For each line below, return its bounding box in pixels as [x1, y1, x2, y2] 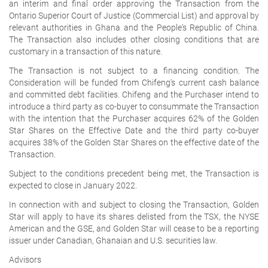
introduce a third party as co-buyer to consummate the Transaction [9, 101, 259, 111]
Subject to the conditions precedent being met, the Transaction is [9, 168, 259, 178]
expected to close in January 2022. [9, 180, 137, 190]
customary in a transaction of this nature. [9, 46, 162, 56]
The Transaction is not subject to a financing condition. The [9, 65, 259, 75]
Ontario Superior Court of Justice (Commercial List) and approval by [9, 10, 259, 20]
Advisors [9, 254, 41, 264]
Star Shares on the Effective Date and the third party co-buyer [9, 125, 259, 135]
